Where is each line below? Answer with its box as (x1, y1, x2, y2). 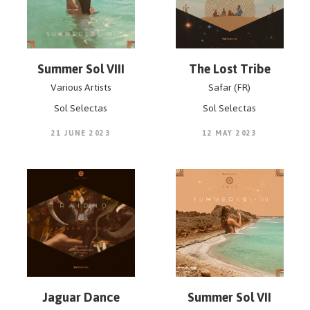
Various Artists (50, 78, 111, 97)
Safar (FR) (208, 78, 250, 97)
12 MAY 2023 (202, 126, 257, 140)
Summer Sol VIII (37, 57, 125, 81)
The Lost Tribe (188, 57, 271, 81)
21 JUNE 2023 (51, 126, 111, 140)
